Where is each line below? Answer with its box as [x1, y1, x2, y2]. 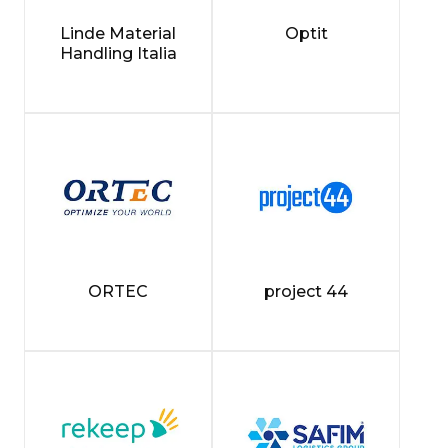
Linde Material [60, 23, 176, 43]
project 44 [264, 281, 348, 301]
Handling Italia [59, 43, 177, 63]
